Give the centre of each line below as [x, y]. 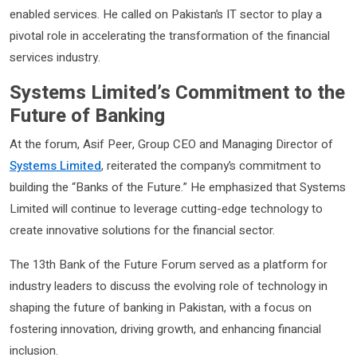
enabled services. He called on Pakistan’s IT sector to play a [166, 14]
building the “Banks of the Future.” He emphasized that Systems [178, 187]
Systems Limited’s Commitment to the [177, 92]
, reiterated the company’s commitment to [211, 165]
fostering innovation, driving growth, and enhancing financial [165, 329]
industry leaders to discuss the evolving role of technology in [169, 286]
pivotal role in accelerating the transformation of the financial [170, 35]
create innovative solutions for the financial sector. [142, 230]
